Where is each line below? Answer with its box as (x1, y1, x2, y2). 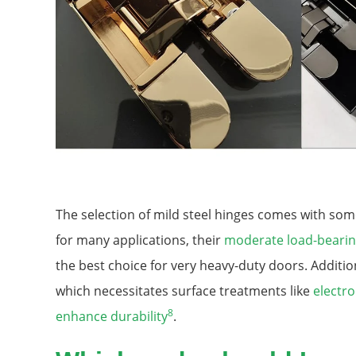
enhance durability (56, 308, 168, 326)
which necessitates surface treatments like (56, 282, 313, 300)
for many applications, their (56, 231, 224, 250)
